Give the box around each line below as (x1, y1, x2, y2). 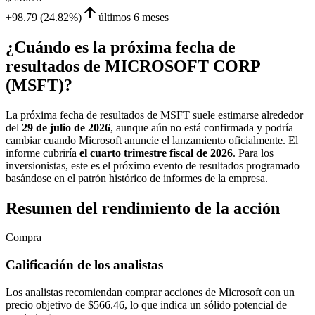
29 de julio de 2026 (22, 121, 110, 134)
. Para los (233, 146, 274, 159)
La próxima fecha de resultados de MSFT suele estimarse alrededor (6, 108, 303, 121)
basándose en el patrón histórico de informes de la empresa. (6, 172, 268, 184)
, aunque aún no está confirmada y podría (110, 121, 293, 134)
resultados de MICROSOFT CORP (6, 56, 260, 75)
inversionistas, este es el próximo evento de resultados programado (6, 159, 300, 172)
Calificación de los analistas (6, 257, 163, 273)
